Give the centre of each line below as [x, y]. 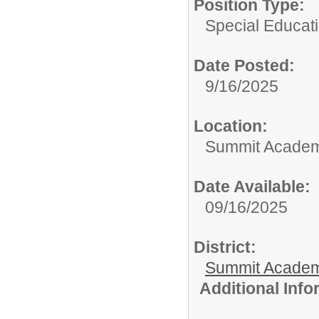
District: [225, 247]
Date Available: [252, 186]
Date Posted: [244, 65]
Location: [231, 126]
